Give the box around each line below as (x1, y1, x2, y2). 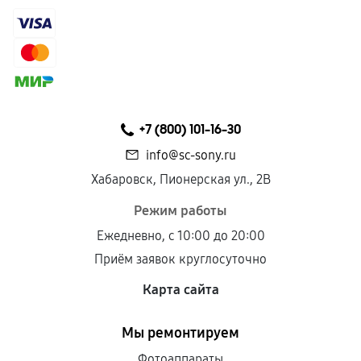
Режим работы (134, 202, 227, 219)
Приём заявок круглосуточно (94, 251, 267, 267)
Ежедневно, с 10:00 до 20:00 (96, 228, 265, 243)
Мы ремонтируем (122, 324, 239, 342)
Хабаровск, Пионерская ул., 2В (90, 172, 271, 187)
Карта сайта (142, 281, 219, 298)
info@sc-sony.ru (146, 147, 236, 163)
